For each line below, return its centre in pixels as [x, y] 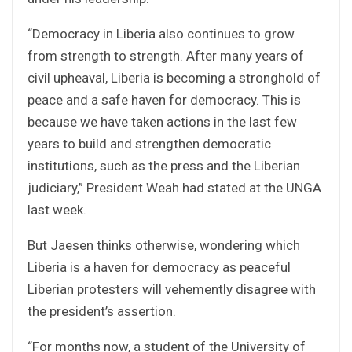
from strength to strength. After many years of [166, 55]
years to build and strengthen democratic [149, 143]
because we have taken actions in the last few [162, 121]
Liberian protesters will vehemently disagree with [172, 289]
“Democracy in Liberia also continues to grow [161, 33]
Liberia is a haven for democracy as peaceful [159, 267]
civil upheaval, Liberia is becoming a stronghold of [174, 77]
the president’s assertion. [102, 311]
